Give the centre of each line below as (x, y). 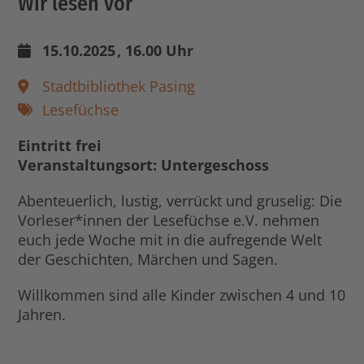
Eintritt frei (60, 145)
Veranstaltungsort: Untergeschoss (144, 165)
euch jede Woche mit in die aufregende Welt (170, 239)
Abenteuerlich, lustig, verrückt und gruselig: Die (180, 200)
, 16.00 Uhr (155, 50)
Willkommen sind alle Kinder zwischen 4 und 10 (182, 295)
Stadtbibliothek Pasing (119, 86)
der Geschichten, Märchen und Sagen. (148, 259)
